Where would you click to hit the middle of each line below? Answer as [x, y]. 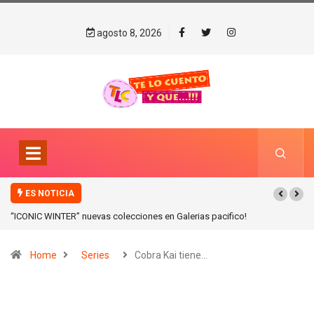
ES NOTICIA [49, 194]
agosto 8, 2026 [128, 33]
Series [95, 255]
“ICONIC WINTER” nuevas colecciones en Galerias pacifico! [129, 217]
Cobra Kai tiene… [171, 255]
